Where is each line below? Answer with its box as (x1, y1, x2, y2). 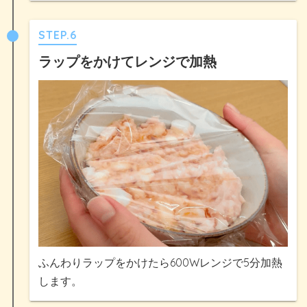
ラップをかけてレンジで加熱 (38, 52, 217, 70)
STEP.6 (38, 27, 77, 42)
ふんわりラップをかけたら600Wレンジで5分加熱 (38, 256, 282, 270)
